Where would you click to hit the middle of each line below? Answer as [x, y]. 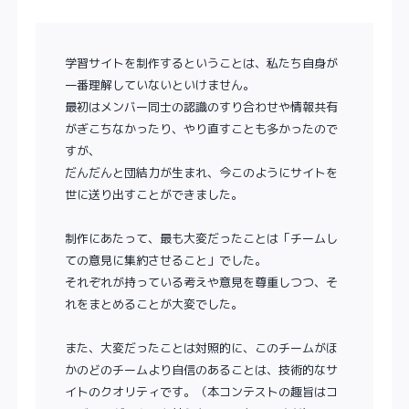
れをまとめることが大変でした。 [154, 304]
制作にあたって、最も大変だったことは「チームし [202, 238]
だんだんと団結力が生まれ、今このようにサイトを [202, 173]
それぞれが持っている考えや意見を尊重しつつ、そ [202, 282]
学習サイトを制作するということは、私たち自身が [202, 63]
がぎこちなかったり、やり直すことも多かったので [202, 129]
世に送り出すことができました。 [154, 194]
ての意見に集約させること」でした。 [166, 260]
